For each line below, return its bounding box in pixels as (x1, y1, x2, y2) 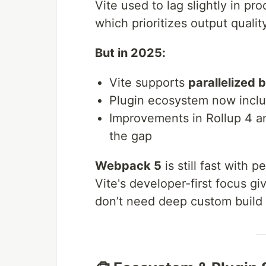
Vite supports (109, 75, 188, 90)
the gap (109, 129, 152, 144)
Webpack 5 (95, 159, 161, 173)
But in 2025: (95, 46, 166, 61)
